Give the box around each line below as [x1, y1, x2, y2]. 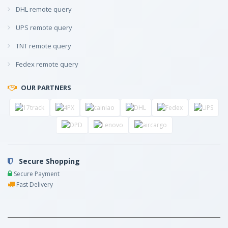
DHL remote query [14, 4, 72, 14]
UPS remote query [14, 22, 72, 32]
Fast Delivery [15, 180, 53, 189]
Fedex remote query [14, 59, 78, 69]
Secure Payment [12, 169, 60, 179]
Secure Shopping [17, 156, 80, 166]
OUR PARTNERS [21, 82, 71, 92]
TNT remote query [14, 41, 71, 50]
